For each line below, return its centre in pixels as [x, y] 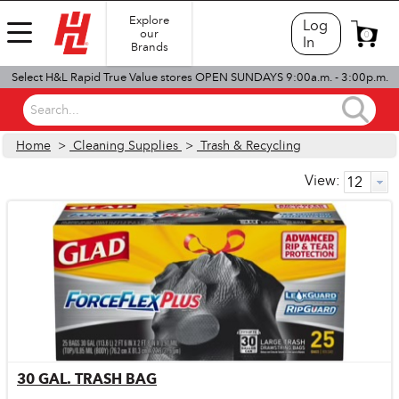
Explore [149, 20]
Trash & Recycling [249, 146]
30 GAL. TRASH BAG [87, 379]
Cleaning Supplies [126, 146]
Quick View [199, 385]
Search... [55, 110]
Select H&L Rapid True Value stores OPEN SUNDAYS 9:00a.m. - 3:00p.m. [199, 77]
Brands [149, 47]
